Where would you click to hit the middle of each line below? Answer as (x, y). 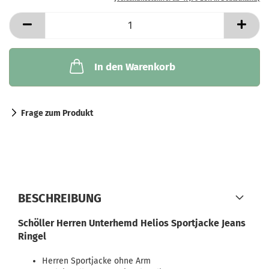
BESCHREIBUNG (60, 198)
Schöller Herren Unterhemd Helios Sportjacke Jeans (132, 223)
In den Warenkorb (134, 67)
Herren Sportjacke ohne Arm (96, 261)
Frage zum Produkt (57, 113)
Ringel (32, 236)
